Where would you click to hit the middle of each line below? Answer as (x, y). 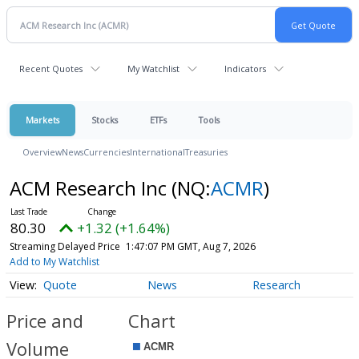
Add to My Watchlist (54, 262)
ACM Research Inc (90, 188)
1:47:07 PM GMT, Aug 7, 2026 (190, 246)
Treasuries (206, 152)
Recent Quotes (51, 69)
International (157, 152)
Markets (42, 120)
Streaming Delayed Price (65, 246)
